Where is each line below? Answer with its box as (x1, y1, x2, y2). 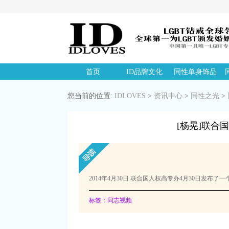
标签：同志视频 (89, 197, 132, 204)
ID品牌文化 (126, 68, 163, 76)
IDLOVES (114, 92, 146, 100)
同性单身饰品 (174, 68, 217, 76)
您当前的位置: (67, 92, 114, 100)
